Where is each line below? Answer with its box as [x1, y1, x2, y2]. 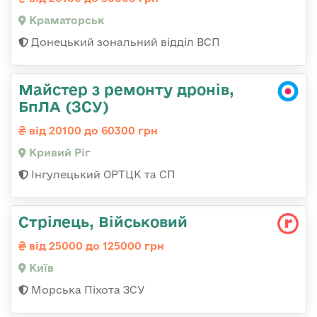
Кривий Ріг [26, 146, 91, 158]
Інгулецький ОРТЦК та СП [28, 168, 175, 180]
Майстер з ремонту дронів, [18, 80, 234, 98]
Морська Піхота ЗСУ [28, 283, 145, 296]
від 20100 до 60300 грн [26, 124, 158, 137]
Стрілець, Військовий [18, 212, 188, 230]
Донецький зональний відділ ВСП [28, 35, 220, 48]
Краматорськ [26, 13, 104, 26]
